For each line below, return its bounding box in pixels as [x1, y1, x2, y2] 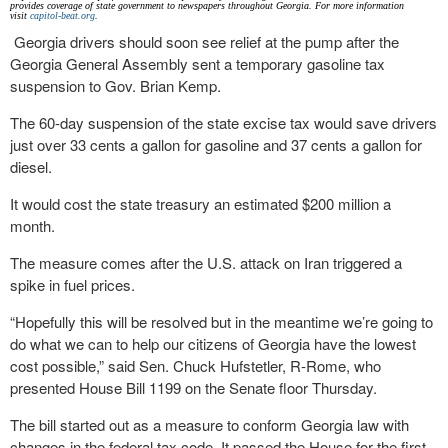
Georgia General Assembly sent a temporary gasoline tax [10, 53, 385, 74]
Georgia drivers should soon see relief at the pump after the [10, 31, 399, 52]
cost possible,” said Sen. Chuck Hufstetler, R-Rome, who [10, 355, 381, 376]
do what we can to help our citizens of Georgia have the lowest [10, 333, 416, 354]
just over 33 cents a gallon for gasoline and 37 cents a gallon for [10, 134, 422, 155]
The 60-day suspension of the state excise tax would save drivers [10, 112, 437, 133]
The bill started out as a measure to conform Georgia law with [10, 414, 409, 435]
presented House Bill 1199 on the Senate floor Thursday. [10, 377, 377, 398]
